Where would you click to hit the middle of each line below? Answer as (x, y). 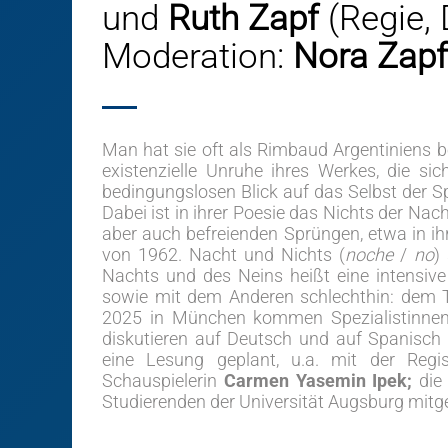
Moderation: (197, 56)
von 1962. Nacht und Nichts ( (223, 254)
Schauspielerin (163, 380)
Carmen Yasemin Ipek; (321, 380)
